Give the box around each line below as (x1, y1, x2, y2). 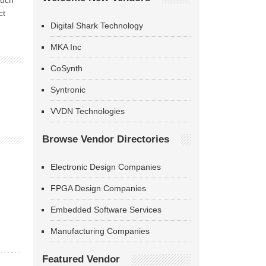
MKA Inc (50, 42, 81, 52)
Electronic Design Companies (50, 162, 161, 172)
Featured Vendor (42, 254, 120, 265)
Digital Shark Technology (50, 21, 143, 30)
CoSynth (50, 64, 83, 73)
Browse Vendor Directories (42, 134, 169, 145)
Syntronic (50, 85, 85, 94)
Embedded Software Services (50, 205, 161, 214)
